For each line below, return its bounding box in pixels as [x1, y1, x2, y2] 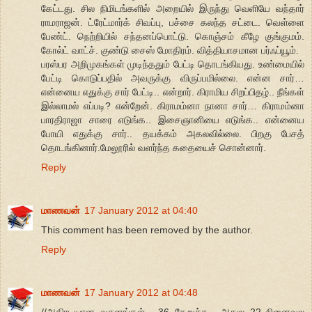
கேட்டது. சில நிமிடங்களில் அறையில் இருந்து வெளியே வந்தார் [41, 3, 304, 15]
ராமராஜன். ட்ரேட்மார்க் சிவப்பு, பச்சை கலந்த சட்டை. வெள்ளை [41, 17, 304, 29]
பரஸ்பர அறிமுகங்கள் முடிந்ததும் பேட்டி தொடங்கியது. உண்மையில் [41, 58, 304, 70]
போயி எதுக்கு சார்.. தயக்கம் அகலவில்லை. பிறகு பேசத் [41, 128, 304, 140]
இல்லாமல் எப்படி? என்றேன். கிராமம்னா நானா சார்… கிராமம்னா [41, 100, 304, 112]
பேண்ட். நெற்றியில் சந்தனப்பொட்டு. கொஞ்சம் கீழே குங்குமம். [41, 31, 304, 42]
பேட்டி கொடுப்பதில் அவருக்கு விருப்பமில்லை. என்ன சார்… [41, 72, 304, 84]
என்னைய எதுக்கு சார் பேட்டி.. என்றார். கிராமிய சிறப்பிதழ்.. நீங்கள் [41, 86, 304, 98]
